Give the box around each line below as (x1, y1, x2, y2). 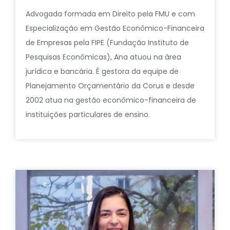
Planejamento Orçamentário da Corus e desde (26, 80, 195, 91)
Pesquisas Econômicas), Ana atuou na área (26, 51, 181, 62)
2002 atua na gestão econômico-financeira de (26, 94, 196, 105)
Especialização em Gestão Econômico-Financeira (26, 23, 204, 33)
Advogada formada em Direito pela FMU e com (26, 8, 195, 19)
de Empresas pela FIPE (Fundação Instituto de (26, 37, 189, 48)
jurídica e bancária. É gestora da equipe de (26, 66, 179, 76)
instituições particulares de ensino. (26, 109, 150, 120)
